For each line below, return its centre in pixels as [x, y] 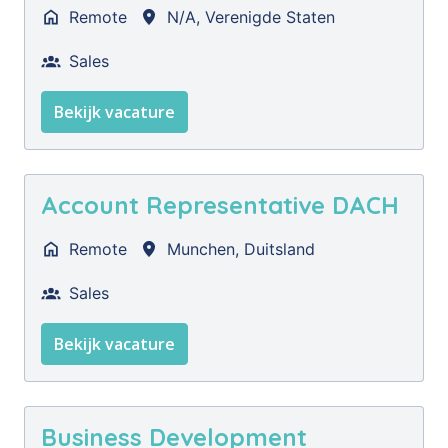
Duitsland [279, 249]
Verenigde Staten [270, 17]
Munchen [201, 249]
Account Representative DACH [220, 205]
